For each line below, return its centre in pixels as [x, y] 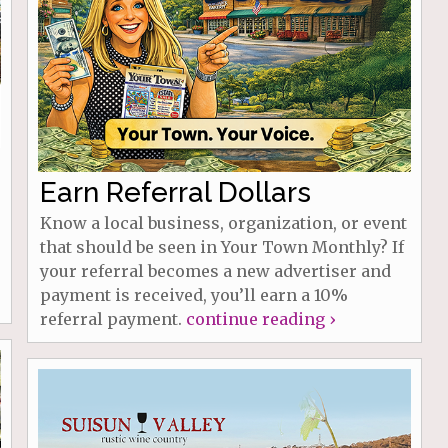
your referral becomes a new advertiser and [215, 270]
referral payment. [112, 318]
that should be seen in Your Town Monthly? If [221, 246]
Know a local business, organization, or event [223, 222]
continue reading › [260, 318]
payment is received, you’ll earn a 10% [193, 294]
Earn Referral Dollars [175, 192]
